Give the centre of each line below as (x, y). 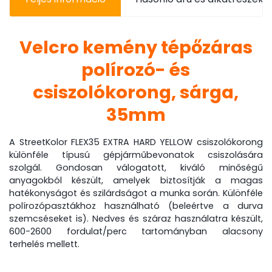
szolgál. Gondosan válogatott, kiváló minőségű (136, 168)
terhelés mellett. (45, 244)
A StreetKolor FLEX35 (56, 142)
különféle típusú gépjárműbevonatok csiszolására (136, 155)
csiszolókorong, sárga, (136, 93)
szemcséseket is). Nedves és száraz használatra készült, (136, 219)
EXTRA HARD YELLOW (148, 142)
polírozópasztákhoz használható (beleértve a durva (136, 206)
